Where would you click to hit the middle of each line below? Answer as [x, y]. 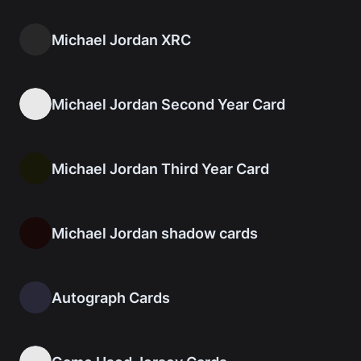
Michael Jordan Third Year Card [160, 168]
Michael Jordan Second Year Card [168, 104]
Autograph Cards [111, 297]
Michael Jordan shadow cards [155, 233]
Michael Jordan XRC [121, 39]
